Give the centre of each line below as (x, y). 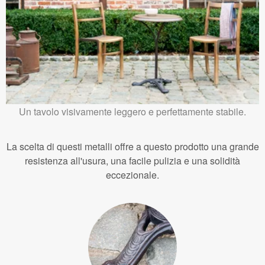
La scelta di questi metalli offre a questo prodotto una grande (132, 147)
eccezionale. (132, 175)
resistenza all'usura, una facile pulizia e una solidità (132, 161)
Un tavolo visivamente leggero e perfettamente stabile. (132, 112)
